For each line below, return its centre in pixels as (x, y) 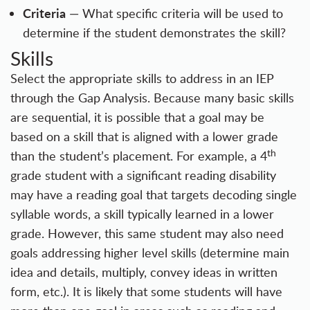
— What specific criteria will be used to (174, 13)
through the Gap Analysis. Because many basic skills (152, 98)
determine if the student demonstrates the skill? (154, 33)
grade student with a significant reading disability (143, 175)
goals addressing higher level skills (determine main (150, 253)
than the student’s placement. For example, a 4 (139, 156)
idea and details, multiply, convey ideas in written (144, 272)
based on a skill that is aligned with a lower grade (144, 137)
